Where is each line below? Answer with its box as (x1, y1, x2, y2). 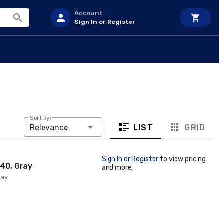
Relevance (29, 123, 68, 132)
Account (74, 9, 103, 17)
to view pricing (158, 155, 206, 163)
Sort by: (29, 114, 51, 122)
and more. (102, 163, 133, 172)
